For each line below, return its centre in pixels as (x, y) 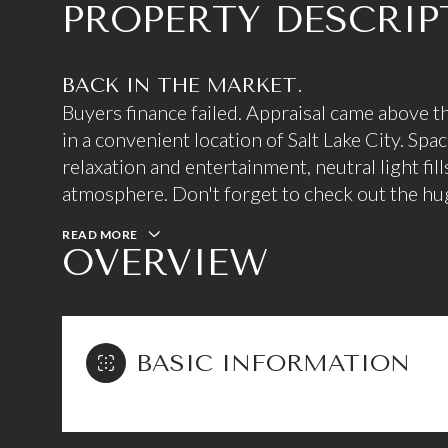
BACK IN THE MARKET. (182, 85)
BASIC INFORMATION (273, 362)
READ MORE (100, 234)
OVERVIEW (165, 262)
